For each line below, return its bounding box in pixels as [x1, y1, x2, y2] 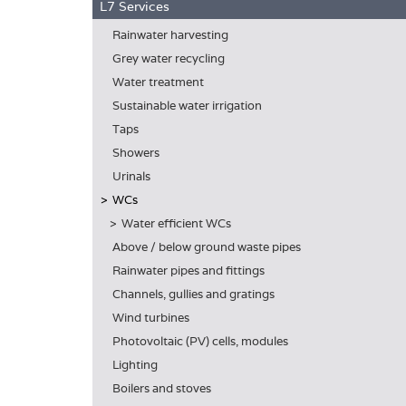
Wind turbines [112, 310, 189, 325]
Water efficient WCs [121, 216, 231, 231]
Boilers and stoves [112, 381, 211, 396]
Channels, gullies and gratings [112, 286, 275, 302]
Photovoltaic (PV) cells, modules [112, 333, 288, 349]
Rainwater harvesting [112, 27, 228, 43]
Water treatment [112, 74, 204, 90]
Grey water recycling [112, 51, 225, 66]
